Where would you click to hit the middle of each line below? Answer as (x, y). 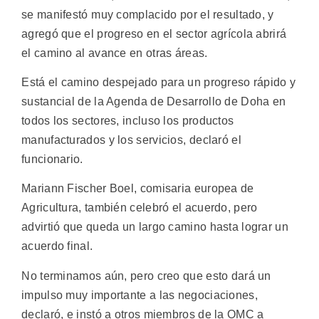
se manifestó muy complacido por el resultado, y (148, 14)
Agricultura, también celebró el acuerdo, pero (140, 208)
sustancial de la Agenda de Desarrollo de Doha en (154, 102)
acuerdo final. (57, 246)
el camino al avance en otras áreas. (115, 53)
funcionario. (52, 159)
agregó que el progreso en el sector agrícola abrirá (154, 33)
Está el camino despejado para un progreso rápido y (159, 83)
